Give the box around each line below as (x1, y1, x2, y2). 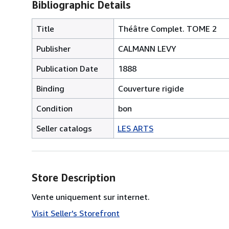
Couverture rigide (118, 83, 184, 94)
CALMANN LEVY (118, 43, 176, 54)
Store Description (32, 171, 116, 184)
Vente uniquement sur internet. (32, 191, 150, 202)
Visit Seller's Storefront (32, 208, 120, 218)
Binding (36, 83, 64, 94)
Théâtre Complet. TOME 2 (118, 23, 217, 34)
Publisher (36, 43, 71, 54)
